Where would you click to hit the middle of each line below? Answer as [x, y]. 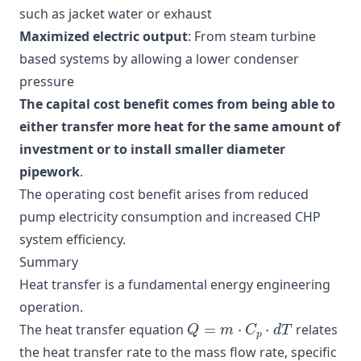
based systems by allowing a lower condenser [159, 58]
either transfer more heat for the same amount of [180, 126]
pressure [47, 81]
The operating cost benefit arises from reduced [164, 194]
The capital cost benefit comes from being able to [177, 104]
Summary [49, 261]
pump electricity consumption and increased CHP [170, 216]
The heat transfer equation [103, 329]
